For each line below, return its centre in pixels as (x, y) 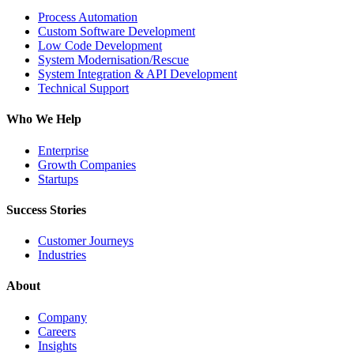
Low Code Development (100, 46)
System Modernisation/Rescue (113, 60)
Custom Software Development (117, 32)
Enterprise (63, 150)
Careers (57, 331)
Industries (62, 255)
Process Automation (88, 17)
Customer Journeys (86, 241)
